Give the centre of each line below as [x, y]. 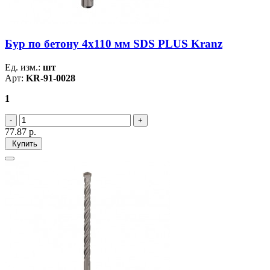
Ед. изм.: [24, 67]
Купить [24, 143]
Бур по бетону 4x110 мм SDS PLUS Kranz [114, 43]
